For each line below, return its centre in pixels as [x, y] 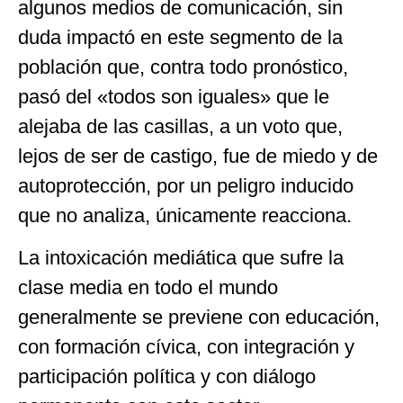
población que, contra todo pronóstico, [183, 67]
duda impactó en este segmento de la [180, 38]
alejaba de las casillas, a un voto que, [180, 127]
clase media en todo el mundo [148, 288]
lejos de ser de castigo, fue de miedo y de [198, 157]
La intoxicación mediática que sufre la [181, 258]
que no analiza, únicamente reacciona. [185, 216]
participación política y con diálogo [167, 377]
